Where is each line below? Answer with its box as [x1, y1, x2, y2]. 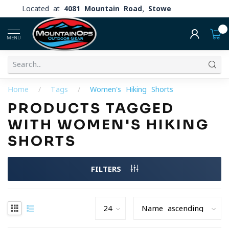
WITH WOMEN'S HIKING [8, 116, 209, 133]
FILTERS [90, 165, 126, 173]
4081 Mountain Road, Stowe [64, 5, 171, 12]
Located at [22, 5, 64, 12]
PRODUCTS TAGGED [8, 100, 174, 117]
